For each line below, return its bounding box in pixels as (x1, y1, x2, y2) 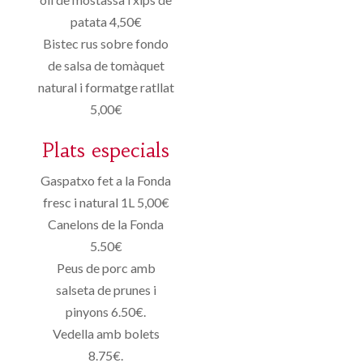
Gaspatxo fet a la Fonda (41, 173, 172, 189)
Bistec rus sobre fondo (43, 36, 169, 52)
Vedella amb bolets (52, 326, 160, 342)
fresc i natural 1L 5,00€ (42, 194, 169, 211)
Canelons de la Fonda (48, 216, 164, 233)
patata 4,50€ (70, 14, 142, 30)
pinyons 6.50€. (66, 304, 147, 320)
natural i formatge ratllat (37, 79, 174, 96)
